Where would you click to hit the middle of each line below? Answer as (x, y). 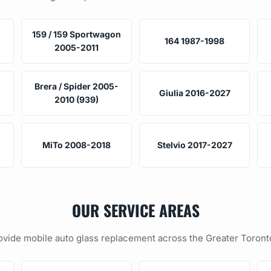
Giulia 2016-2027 (194, 93)
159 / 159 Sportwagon (76, 34)
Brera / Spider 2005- (76, 86)
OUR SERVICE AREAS (135, 210)
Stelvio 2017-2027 (194, 145)
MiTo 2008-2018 (76, 145)
